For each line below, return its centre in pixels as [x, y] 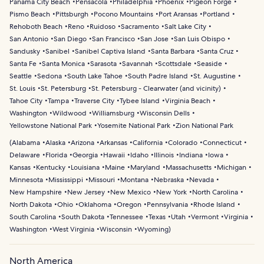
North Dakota [31, 205]
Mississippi [66, 180]
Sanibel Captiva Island [110, 52]
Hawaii [114, 155]
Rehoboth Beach [36, 27]
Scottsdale [175, 64]
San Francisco [113, 39]
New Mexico [131, 192]
